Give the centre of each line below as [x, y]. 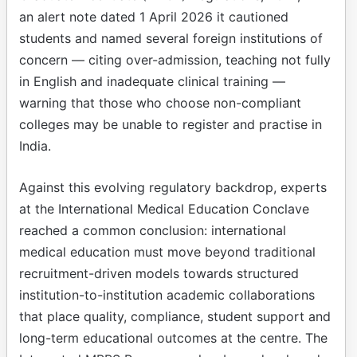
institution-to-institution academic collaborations [167, 294]
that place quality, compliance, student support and [175, 316]
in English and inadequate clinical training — [152, 81]
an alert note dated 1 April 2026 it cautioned [154, 16]
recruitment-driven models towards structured [159, 273]
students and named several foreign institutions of [171, 38]
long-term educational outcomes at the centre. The [173, 337]
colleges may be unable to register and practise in [171, 124]
